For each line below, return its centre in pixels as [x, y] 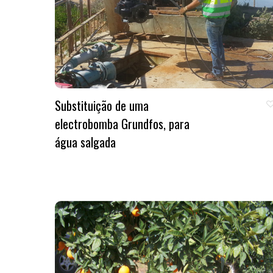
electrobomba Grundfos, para [122, 123]
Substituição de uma [102, 105]
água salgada [85, 142]
